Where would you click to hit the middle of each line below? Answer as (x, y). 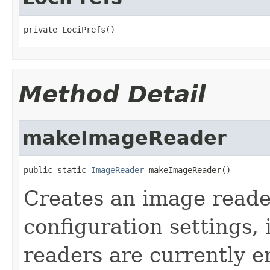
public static (57, 170)
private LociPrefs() (69, 29)
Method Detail (112, 94)
